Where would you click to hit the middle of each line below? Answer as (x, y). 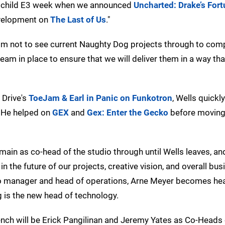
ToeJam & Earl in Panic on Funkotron (100, 98)
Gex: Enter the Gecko (128, 112)
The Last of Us (78, 19)
